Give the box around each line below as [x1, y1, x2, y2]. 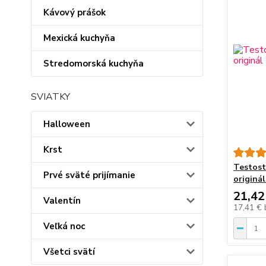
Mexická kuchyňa [43, 32, 115, 44]
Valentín [43, 195, 81, 207]
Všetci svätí [43, 246, 95, 258]
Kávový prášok [43, 7, 106, 18]
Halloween [43, 118, 90, 130]
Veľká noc [43, 220, 85, 232]
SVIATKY [31, 90, 70, 103]
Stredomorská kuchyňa [43, 58, 144, 69]
